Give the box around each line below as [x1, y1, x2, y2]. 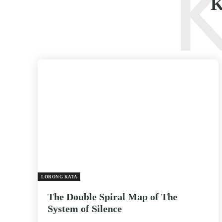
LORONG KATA [41, 174, 78, 179]
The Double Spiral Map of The [48, 191, 177, 202]
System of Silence [48, 203, 122, 214]
